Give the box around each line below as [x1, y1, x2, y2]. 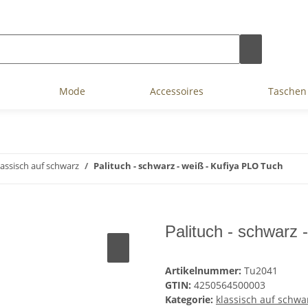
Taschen [267, 85, 307, 98]
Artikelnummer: [165, 264, 244, 278]
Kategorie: [165, 293, 216, 307]
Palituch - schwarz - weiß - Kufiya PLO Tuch [93, 159, 283, 172]
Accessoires [149, 85, 203, 98]
